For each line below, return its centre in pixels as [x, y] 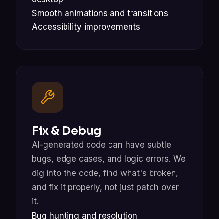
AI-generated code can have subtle [101, 144]
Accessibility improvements [86, 27]
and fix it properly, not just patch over [105, 187]
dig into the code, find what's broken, [105, 173]
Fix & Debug [67, 131]
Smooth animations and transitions [100, 13]
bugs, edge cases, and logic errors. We [109, 159]
